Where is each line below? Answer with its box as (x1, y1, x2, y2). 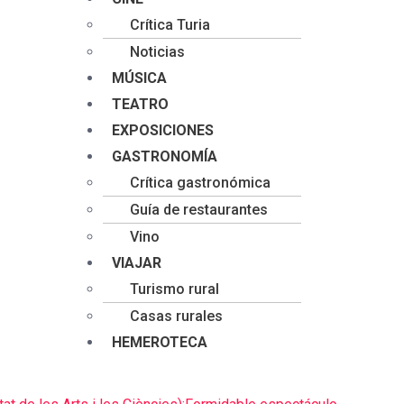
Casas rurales (130, 308, 223, 325)
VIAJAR (112, 254, 161, 271)
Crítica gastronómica (130, 174, 271, 191)
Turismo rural (130, 280, 219, 298)
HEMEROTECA (112, 334, 207, 351)
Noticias (130, 43, 185, 60)
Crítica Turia (130, 16, 210, 33)
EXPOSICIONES (112, 122, 214, 139)
